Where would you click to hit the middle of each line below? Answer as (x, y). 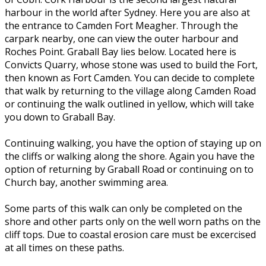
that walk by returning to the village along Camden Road (130, 91)
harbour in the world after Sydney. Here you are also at (127, 13)
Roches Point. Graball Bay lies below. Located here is (121, 52)
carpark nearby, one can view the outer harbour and (121, 39)
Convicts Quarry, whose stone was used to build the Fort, (131, 65)
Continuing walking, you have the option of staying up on (133, 143)
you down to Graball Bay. (60, 117)
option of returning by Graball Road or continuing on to (129, 170)
